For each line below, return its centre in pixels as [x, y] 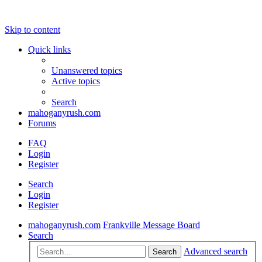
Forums [42, 123]
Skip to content [32, 30]
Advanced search [216, 251]
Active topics [76, 81]
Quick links [49, 49]
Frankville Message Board [151, 225]
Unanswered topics [87, 70]
